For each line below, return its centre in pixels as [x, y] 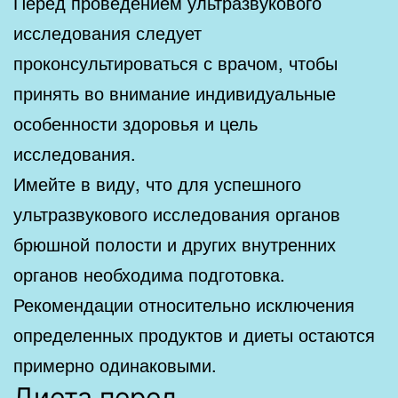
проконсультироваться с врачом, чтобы [175, 62]
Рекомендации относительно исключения [184, 304]
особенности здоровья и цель [135, 123]
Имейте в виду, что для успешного [157, 183]
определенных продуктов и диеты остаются [194, 334]
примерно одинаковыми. [115, 364]
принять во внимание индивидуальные [175, 92]
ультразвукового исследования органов [177, 213]
